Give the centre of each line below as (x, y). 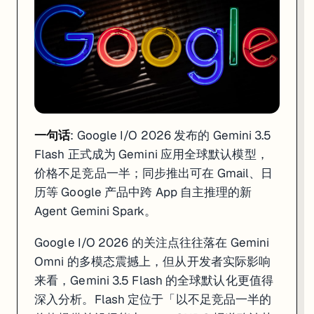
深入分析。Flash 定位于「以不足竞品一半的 (153, 299)
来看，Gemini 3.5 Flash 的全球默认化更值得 (154, 280)
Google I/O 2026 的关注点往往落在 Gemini (152, 242)
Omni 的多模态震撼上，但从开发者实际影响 (153, 261)
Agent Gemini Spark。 (95, 211)
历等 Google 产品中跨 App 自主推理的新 (143, 192)
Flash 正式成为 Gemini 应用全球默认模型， (151, 154)
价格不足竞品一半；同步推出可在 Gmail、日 (154, 173)
